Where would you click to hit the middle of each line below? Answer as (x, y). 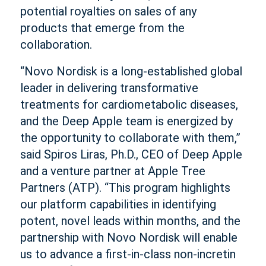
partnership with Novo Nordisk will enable (129, 237)
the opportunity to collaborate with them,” (130, 138)
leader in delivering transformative (109, 88)
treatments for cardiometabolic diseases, (129, 104)
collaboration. (56, 45)
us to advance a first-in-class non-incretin (128, 254)
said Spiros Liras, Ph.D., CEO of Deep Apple (131, 154)
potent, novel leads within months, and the (130, 221)
